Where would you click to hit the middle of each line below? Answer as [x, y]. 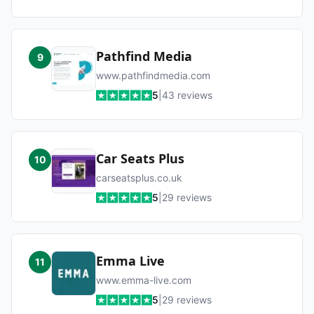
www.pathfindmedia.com [153, 75]
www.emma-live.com [144, 280]
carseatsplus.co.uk [139, 178]
